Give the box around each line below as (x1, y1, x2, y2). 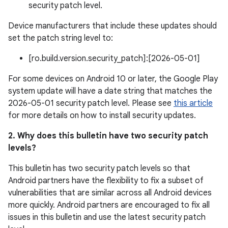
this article (174, 98, 213, 108)
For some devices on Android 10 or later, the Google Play (8, 74, 218, 84)
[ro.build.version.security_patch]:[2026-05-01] (28, 53, 200, 64)
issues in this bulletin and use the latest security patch (8, 212, 206, 222)
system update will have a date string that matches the (8, 86, 212, 96)
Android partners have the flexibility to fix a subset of (8, 176, 204, 186)
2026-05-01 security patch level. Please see (8, 98, 174, 108)
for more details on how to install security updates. (8, 110, 196, 121)
